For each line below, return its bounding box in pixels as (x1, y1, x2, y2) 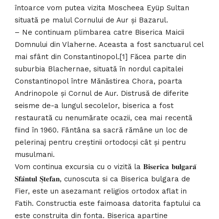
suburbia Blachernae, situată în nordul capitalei (15, 64, 183, 73)
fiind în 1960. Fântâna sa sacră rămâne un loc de (15, 125, 188, 134)
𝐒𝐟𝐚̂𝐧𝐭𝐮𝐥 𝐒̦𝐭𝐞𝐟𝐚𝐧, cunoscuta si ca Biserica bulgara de (15, 174, 190, 183)
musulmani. (15, 150, 55, 159)
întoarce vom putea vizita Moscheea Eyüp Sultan (15, 3, 189, 12)
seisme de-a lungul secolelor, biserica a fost (15, 101, 174, 110)
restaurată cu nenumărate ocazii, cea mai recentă (15, 113, 192, 122)
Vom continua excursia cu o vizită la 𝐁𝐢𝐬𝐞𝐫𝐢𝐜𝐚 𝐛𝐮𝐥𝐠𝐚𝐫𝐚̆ (15, 162, 197, 171)
